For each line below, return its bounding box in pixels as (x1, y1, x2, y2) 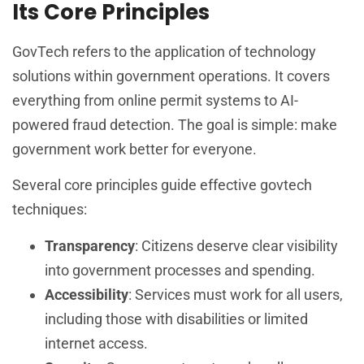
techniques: (12, 201, 87, 219)
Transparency (45, 236, 135, 254)
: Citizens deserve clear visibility (135, 236, 338, 254)
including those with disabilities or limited (45, 310, 308, 327)
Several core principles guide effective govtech (12, 176, 312, 194)
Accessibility (45, 285, 128, 303)
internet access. (45, 334, 148, 352)
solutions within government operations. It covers (12, 67, 330, 84)
